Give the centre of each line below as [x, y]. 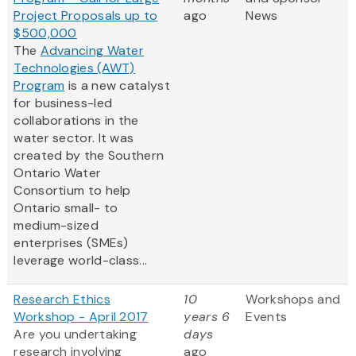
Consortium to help [72, 191]
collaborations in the [76, 121]
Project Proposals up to [86, 16]
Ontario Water [58, 173]
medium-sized [56, 226]
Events [267, 317]
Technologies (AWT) [74, 68]
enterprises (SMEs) [71, 243]
